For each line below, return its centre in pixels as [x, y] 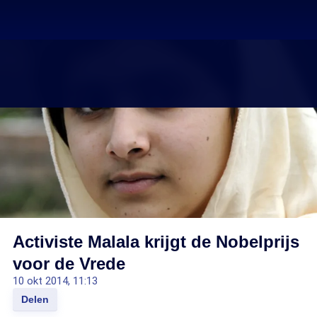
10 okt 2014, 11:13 [55, 281]
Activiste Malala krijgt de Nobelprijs [156, 242]
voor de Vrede [69, 264]
